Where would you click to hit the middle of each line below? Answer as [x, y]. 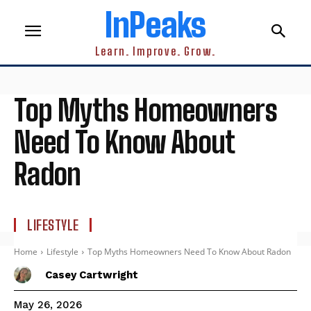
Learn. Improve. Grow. [155, 51]
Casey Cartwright [92, 275]
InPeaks [155, 25]
